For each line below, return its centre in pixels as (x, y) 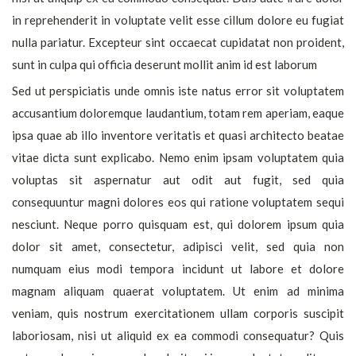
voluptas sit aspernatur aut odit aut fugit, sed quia (178, 180)
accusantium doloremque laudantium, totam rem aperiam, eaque (178, 113)
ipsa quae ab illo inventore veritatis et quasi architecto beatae (178, 135)
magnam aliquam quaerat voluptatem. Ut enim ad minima (178, 291)
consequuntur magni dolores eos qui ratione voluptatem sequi (178, 202)
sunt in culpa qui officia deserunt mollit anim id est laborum (164, 64)
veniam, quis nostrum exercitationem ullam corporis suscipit (178, 313)
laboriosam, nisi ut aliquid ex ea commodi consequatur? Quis (178, 335)
